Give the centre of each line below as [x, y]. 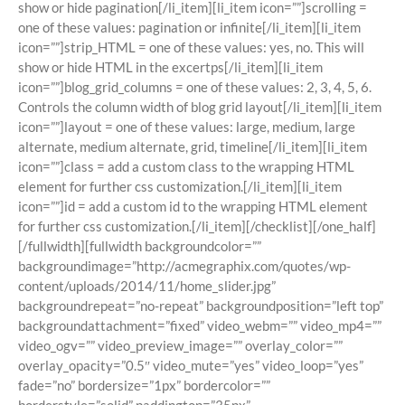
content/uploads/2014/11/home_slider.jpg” [147, 286]
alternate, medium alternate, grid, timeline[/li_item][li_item [193, 147]
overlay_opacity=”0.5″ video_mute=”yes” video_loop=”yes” [191, 366]
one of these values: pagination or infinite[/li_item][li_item [189, 28]
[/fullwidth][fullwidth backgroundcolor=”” [140, 246]
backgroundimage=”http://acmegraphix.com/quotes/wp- [184, 266]
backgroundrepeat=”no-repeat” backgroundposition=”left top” [201, 306]
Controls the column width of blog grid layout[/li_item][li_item [200, 107]
